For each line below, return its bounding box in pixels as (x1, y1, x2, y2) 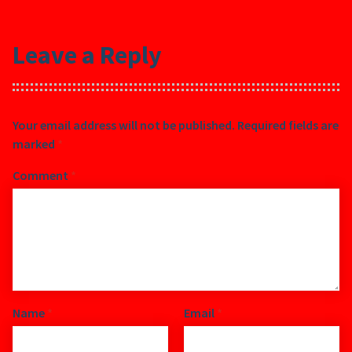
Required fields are (237, 116, 339, 133)
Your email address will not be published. (13, 116, 235, 133)
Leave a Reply (13, 39, 162, 71)
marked (13, 135, 57, 152)
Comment (13, 167, 71, 183)
